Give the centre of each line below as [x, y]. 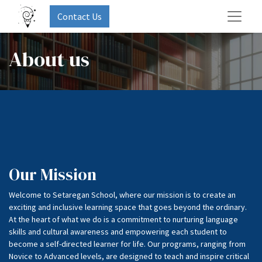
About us [49, 59]
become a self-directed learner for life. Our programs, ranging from [127, 244]
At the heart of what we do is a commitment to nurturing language [123, 219]
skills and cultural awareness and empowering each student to [118, 232]
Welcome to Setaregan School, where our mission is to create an [122, 195]
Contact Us [80, 16]
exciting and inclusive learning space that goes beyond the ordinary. [128, 207]
